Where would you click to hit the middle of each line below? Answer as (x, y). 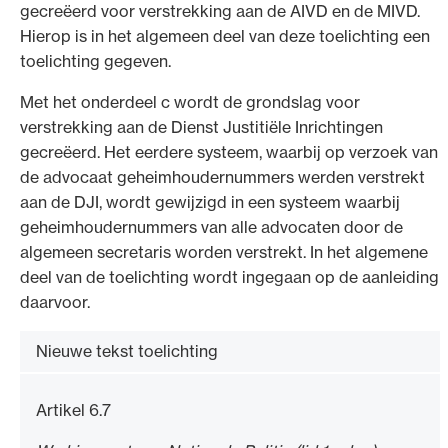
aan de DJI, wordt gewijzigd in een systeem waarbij (210, 202)
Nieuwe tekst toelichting (127, 351)
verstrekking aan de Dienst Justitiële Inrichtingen (201, 127)
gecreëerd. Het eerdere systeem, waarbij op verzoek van (229, 152)
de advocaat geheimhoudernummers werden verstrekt (222, 177)
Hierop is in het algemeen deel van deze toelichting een (225, 36)
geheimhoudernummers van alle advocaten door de (211, 227)
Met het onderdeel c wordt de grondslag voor (190, 102)
